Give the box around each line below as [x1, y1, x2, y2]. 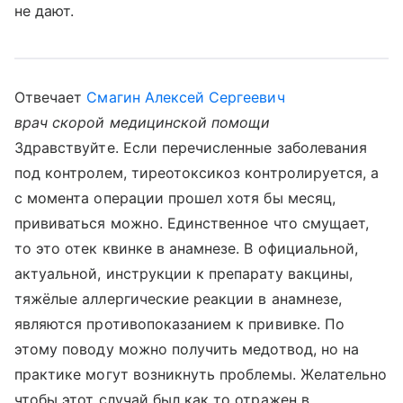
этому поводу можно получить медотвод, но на [14, 340, 360, 358]
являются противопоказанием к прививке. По [14, 315, 345, 333]
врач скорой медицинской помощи [14, 113, 271, 131]
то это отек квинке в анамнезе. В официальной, [14, 239, 359, 257]
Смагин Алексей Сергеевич [86, 88, 285, 106]
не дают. [14, 2, 75, 20]
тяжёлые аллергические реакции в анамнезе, [14, 290, 342, 308]
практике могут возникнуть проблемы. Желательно [14, 365, 388, 383]
